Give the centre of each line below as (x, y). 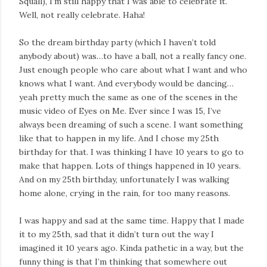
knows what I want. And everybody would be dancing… (126, 83)
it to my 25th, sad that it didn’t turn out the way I (117, 234)
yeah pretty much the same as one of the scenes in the (128, 97)
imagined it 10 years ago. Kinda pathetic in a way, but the (131, 248)
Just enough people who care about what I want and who (133, 69)
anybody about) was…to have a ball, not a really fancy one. (133, 56)
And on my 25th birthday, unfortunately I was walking (124, 179)
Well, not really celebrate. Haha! (82, 15)
